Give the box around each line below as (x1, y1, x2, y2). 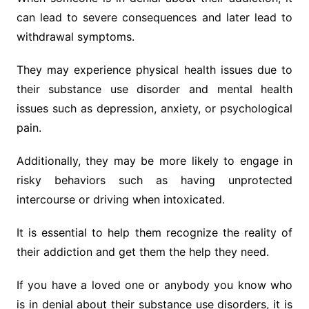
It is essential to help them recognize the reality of (16, 226, 293, 240)
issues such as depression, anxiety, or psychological (16, 101, 293, 116)
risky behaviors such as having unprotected (16, 173, 293, 188)
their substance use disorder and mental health (16, 82, 293, 97)
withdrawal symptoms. (16, 30, 134, 44)
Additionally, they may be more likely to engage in (16, 154, 293, 168)
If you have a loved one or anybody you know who (16, 278, 293, 292)
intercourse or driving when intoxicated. (16, 192, 225, 207)
